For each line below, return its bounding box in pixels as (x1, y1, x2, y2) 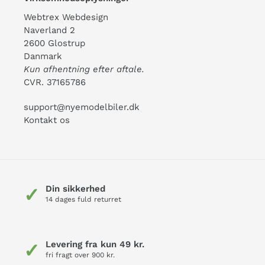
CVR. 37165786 (24, 77, 86, 88)
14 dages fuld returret (46, 195, 121, 203)
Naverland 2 (24, 25, 75, 36)
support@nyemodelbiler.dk (24, 101, 140, 112)
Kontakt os (24, 114, 70, 125)
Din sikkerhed (46, 183, 105, 194)
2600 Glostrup (24, 38, 85, 49)
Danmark (24, 51, 62, 62)
